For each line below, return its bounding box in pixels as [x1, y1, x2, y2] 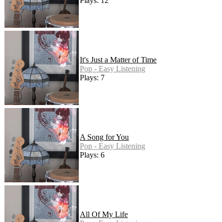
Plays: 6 [80, 150, 105, 159]
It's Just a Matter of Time [80, 55, 157, 64]
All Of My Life [80, 210, 128, 219]
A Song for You [80, 132, 129, 141]
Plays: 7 [80, 73, 105, 82]
